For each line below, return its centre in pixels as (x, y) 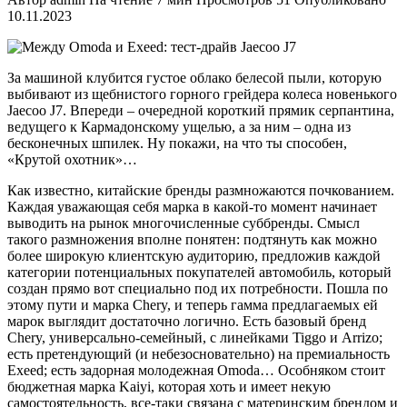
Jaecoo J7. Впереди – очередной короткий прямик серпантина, (201, 110)
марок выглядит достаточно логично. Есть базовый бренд (187, 321)
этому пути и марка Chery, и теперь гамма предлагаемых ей (193, 304)
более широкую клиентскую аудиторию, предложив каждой (194, 255)
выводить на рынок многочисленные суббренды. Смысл (184, 223)
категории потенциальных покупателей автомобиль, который (199, 272)
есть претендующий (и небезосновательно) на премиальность (199, 353)
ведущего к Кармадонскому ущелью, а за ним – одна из (179, 126)
